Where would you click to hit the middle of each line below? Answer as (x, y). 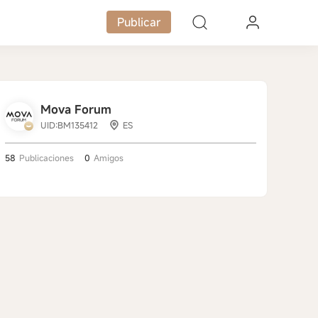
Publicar (139, 22)
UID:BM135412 (69, 125)
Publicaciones (46, 158)
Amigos (109, 158)
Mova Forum (76, 109)
